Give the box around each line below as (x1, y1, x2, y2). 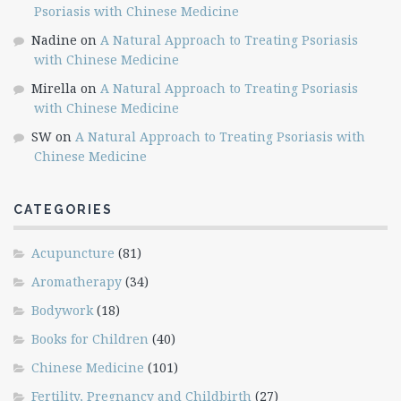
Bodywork (31, 302, 93, 319)
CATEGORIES (13, 202, 113, 217)
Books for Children (31, 330, 149, 347)
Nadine (31, 31, 77, 48)
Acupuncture (31, 244, 115, 261)
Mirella (31, 80, 77, 97)
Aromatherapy (31, 273, 122, 290)
